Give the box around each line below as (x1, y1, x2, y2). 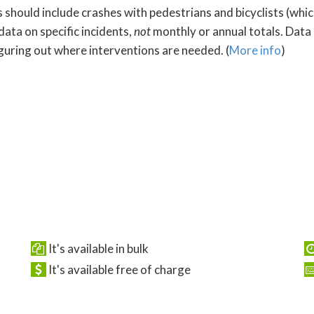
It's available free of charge (46, 262, 191, 278)
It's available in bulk (46, 240, 149, 256)
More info (229, 42, 281, 57)
